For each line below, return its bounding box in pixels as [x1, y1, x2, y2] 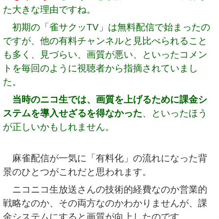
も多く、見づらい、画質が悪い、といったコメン [3, 49, 207, 60]
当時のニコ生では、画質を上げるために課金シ [12, 94, 208, 105]
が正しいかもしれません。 [3, 121, 114, 132]
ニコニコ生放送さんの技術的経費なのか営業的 [12, 184, 208, 195]
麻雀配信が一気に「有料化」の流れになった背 [12, 153, 208, 163]
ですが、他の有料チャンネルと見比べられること [3, 35, 207, 46]
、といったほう [142, 108, 207, 118]
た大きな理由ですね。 [3, 4, 96, 15]
